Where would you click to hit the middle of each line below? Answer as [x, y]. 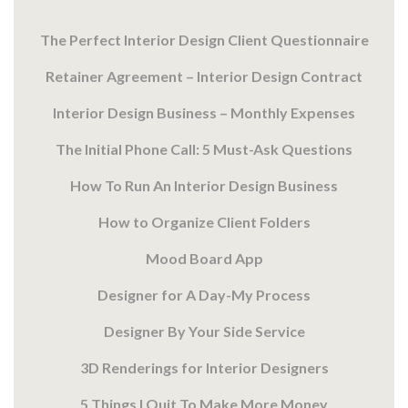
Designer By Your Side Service [204, 331]
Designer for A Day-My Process [204, 295]
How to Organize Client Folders [204, 222]
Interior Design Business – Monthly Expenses [204, 113]
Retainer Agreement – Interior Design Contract [204, 76]
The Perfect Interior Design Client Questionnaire [204, 40]
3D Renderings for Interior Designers [204, 368]
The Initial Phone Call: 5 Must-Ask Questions [204, 149]
